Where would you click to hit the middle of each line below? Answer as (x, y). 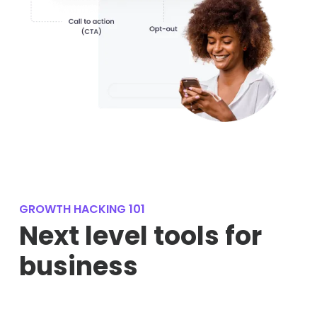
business (78, 266)
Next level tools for (140, 236)
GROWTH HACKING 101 (82, 209)
